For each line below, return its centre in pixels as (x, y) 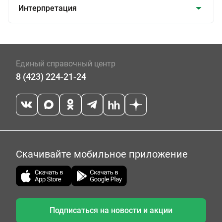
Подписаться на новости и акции (111, 210)
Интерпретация (48, 8)
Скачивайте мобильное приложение (102, 154)
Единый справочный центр (66, 64)
